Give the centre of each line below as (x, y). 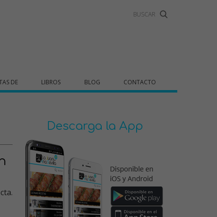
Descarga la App (95, 126)
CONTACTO (139, 82)
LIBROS (51, 82)
